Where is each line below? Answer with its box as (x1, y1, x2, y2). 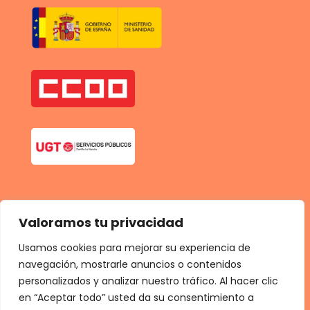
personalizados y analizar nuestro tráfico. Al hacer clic (19, 274, 278, 288)
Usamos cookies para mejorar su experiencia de (19, 241, 250, 255)
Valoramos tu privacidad (19, 214, 183, 231)
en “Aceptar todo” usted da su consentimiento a (19, 291, 254, 304)
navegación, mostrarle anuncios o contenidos (19, 257, 241, 271)
